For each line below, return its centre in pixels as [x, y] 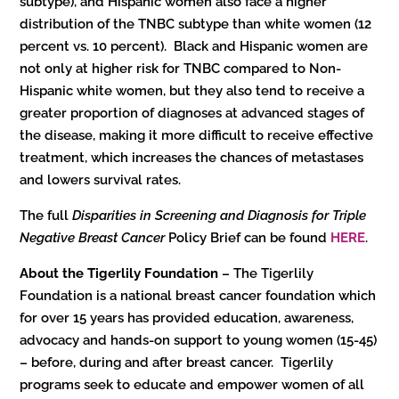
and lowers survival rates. [101, 179]
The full [46, 215]
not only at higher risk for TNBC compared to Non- [181, 68]
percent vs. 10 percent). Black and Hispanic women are [194, 46]
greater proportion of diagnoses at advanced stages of [192, 113]
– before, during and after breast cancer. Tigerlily [177, 362]
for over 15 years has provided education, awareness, [187, 318]
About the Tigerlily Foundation [119, 273]
